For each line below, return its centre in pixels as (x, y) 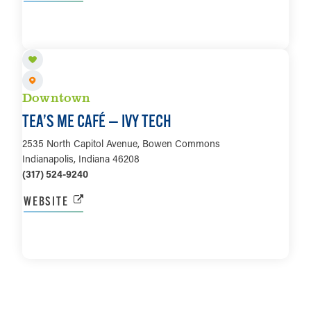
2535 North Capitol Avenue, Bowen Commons (121, 143)
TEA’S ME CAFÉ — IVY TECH (97, 120)
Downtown (57, 97)
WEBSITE (46, 201)
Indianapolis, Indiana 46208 (81, 158)
